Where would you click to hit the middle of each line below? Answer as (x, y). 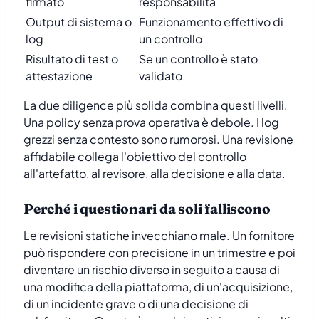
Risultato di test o (72, 59)
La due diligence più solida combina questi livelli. (156, 105)
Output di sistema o (79, 22)
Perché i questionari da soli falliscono (147, 209)
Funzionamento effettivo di (211, 22)
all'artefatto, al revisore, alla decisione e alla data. (155, 174)
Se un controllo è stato (198, 59)
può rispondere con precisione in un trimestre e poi (159, 253)
